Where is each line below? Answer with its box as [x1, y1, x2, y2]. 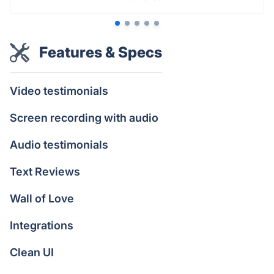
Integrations [10, 219, 73, 232]
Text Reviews [10, 165, 80, 178]
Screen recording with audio [10, 111, 158, 124]
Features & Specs [39, 43, 162, 61]
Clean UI [10, 246, 54, 259]
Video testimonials [10, 84, 108, 97]
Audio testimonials [10, 138, 108, 151]
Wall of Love [10, 192, 74, 205]
